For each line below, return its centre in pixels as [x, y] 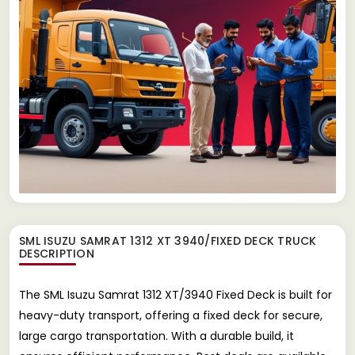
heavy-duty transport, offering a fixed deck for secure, [171, 315]
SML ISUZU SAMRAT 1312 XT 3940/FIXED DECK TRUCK [168, 240]
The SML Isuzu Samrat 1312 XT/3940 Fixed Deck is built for [176, 294]
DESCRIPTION [57, 253]
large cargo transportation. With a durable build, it [157, 336]
